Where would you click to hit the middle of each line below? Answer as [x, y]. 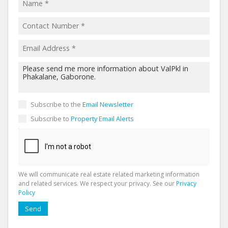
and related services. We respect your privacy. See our [97, 183]
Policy [27, 192]
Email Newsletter [108, 104]
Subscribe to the [56, 104]
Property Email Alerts [102, 118]
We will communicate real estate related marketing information [109, 174]
